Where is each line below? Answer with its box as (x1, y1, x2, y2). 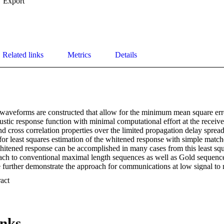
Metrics (67, 50, 91, 59)
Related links (2, 50, 43, 59)
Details (115, 50, 137, 59)
